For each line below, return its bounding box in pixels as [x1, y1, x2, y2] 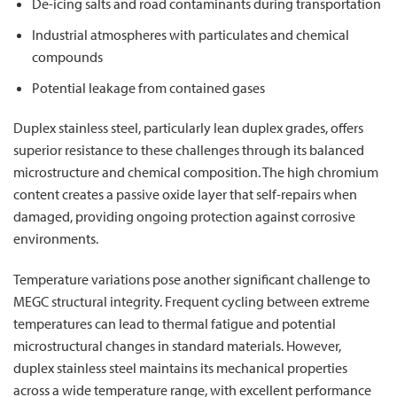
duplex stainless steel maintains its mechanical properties [13, 359, 347, 378]
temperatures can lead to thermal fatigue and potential [13, 315, 336, 333]
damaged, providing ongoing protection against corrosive [13, 207, 355, 226]
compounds [31, 47, 103, 66]
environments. [13, 230, 98, 248]
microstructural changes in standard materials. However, [13, 337, 341, 355]
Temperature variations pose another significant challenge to [13, 270, 370, 289]
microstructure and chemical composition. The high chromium [13, 163, 378, 182]
